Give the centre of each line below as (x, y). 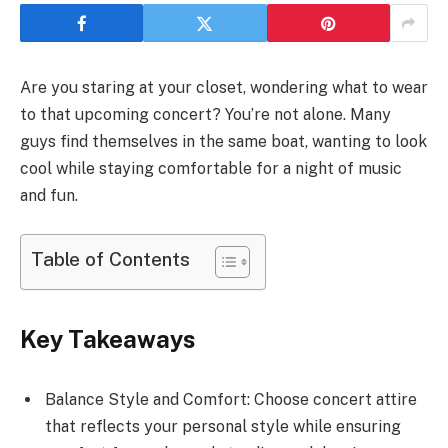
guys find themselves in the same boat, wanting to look (223, 141)
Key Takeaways (107, 338)
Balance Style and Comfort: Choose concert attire (231, 399)
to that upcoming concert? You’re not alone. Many (205, 114)
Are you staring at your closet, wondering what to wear (224, 87)
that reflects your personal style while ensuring (223, 426)
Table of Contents (110, 258)
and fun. (49, 195)
